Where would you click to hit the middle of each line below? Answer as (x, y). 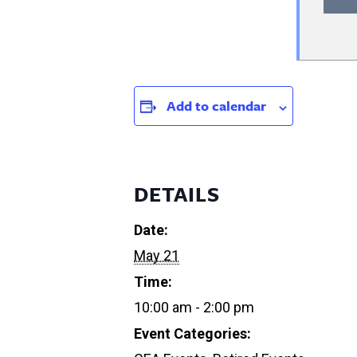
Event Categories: (192, 333)
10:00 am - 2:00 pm (194, 307)
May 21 (157, 255)
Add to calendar (216, 105)
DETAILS (177, 194)
